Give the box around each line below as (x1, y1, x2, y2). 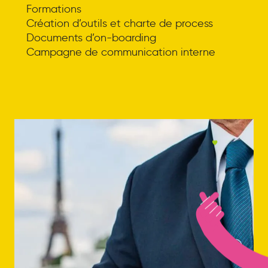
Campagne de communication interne (26, 45, 215, 59)
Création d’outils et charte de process (26, 16, 213, 30)
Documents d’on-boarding (26, 31, 156, 44)
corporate (118, 129, 167, 143)
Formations (26, 2, 81, 16)
